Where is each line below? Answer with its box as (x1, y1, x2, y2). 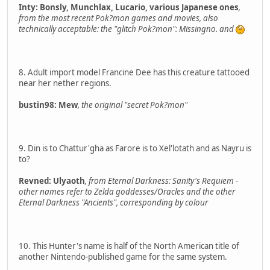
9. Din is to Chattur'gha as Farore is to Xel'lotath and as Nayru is (19, 142, 251, 154)
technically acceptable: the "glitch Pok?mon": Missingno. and (19, 23, 236, 34)
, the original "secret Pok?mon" (78, 99, 187, 110)
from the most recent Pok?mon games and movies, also (19, 12, 218, 24)
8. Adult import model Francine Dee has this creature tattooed (19, 66, 250, 78)
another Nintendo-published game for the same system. (19, 251, 227, 262)
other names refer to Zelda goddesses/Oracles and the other (19, 186, 235, 197)
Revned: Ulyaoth (19, 175, 85, 186)
